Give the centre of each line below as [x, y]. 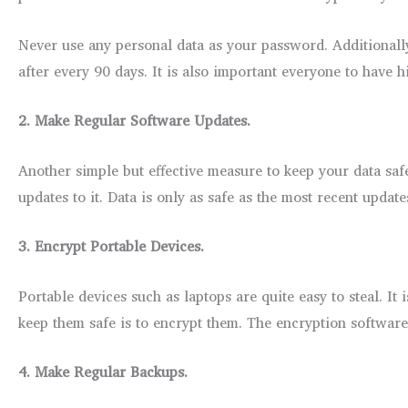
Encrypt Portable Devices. [119, 246]
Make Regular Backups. [111, 372]
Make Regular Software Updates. [143, 121]
